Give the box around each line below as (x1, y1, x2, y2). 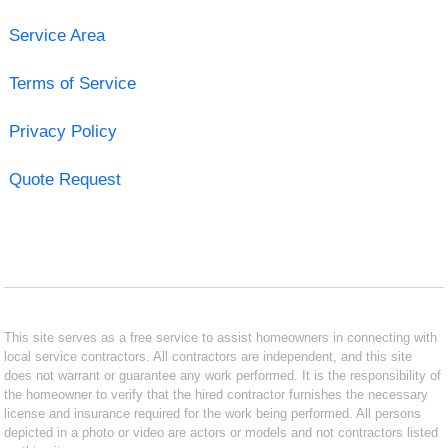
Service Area (8, 25, 105, 45)
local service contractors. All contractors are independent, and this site (4, 348, 413, 364)
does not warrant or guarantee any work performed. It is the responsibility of (4, 367, 442, 383)
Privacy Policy (8, 121, 117, 141)
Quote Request (8, 169, 121, 189)
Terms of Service (8, 73, 136, 93)
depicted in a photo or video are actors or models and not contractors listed (4, 424, 439, 440)
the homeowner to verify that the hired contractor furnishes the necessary (4, 386, 429, 402)
